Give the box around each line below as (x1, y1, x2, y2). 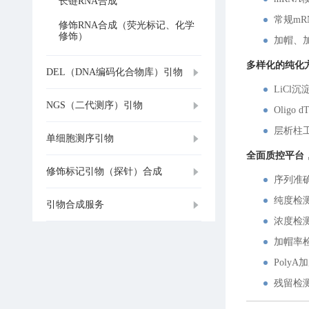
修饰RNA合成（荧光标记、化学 (59, 20, 195, 30)
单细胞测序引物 (46, 132, 114, 143)
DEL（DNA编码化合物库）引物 (46, 66, 183, 77)
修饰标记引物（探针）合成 (46, 166, 162, 177)
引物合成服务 (46, 199, 104, 210)
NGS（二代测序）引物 (46, 99, 143, 110)
